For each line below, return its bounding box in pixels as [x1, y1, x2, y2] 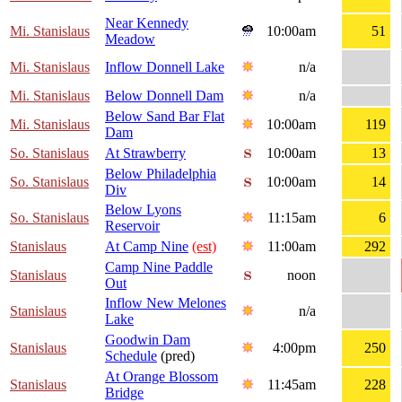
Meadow [105, 31, 155, 48]
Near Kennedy [105, 15, 188, 31]
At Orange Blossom [105, 369, 218, 385]
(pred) [157, 348, 195, 364]
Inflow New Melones [105, 295, 226, 311]
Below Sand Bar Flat [105, 109, 224, 125]
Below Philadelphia [105, 166, 216, 182]
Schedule [105, 348, 157, 364]
